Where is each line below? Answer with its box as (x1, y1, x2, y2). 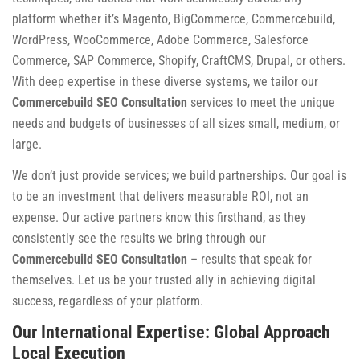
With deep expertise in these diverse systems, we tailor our (12, 73, 318, 89)
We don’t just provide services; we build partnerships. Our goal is (12, 167, 346, 183)
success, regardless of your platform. (12, 292, 203, 309)
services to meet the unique (187, 94, 335, 110)
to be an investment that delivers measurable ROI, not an (12, 188, 309, 204)
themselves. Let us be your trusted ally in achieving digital (12, 272, 316, 288)
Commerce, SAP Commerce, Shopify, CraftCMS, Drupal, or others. (12, 52, 346, 68)
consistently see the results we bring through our (12, 230, 266, 246)
